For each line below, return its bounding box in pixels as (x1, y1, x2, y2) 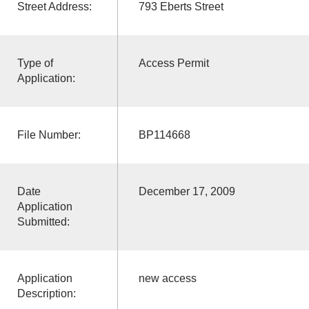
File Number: (17, 128, 81, 141)
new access (138, 272, 197, 284)
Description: (17, 287, 76, 299)
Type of (17, 57, 53, 69)
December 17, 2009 (138, 185, 235, 197)
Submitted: (17, 215, 70, 228)
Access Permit (138, 57, 209, 69)
